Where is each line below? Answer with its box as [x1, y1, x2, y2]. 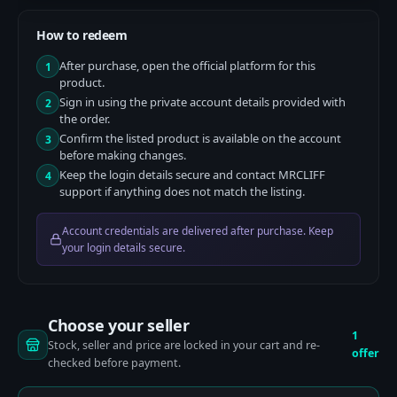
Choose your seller [48, 315, 190, 336]
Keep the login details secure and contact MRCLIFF [59, 167, 325, 183]
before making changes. [59, 147, 186, 163]
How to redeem [36, 27, 128, 43]
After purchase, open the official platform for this [59, 58, 315, 74]
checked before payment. [48, 355, 181, 370]
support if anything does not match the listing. [59, 183, 305, 199]
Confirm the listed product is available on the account [59, 130, 341, 146]
